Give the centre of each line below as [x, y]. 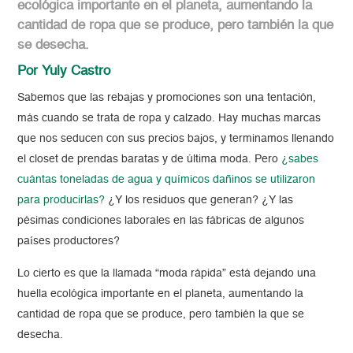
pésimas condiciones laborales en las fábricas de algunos [161, 221]
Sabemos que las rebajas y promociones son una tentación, [167, 98]
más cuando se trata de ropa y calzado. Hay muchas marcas [169, 119]
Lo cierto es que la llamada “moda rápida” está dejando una [167, 274]
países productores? [69, 242]
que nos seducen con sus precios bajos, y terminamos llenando [176, 139]
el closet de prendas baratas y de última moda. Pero [148, 160]
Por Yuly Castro [64, 72]
